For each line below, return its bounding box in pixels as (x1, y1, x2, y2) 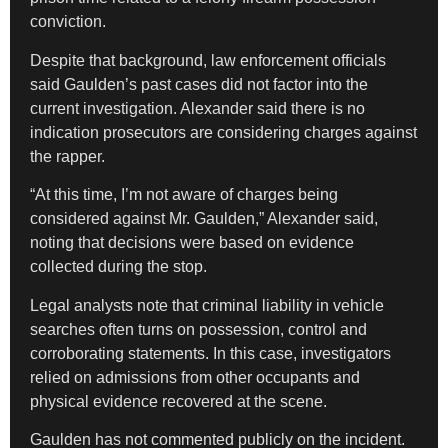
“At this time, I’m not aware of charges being (30, 186, 338, 204)
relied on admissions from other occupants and (30, 368, 360, 386)
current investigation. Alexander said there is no (30, 99, 365, 117)
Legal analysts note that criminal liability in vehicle (30, 296, 384, 314)
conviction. (30, 13, 106, 31)
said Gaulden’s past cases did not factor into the (30, 75, 368, 93)
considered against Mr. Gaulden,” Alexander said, (30, 210, 378, 228)
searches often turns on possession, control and (30, 320, 367, 338)
